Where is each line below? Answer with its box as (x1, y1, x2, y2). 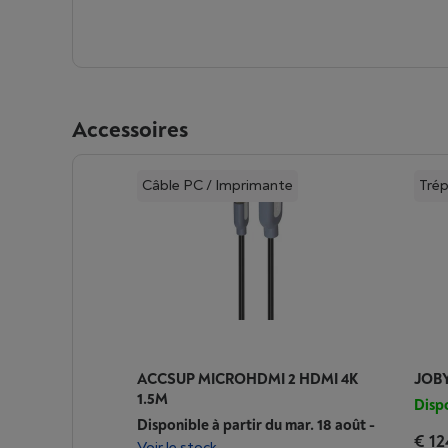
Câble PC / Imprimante (142, 176, 293, 195)
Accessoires (72, 116, 188, 144)
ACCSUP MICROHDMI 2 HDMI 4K (137, 370, 358, 389)
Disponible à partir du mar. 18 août (137, 416, 366, 435)
